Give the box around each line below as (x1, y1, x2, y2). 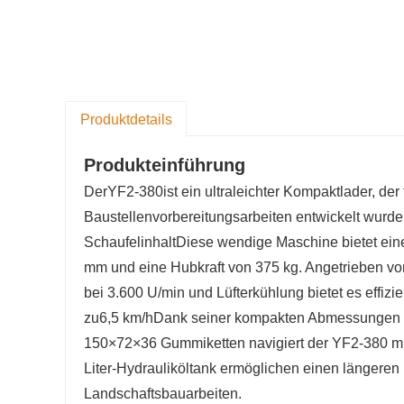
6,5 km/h (99, 310, 153, 326)
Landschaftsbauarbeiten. (84, 386, 242, 402)
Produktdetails (79, 112, 172, 127)
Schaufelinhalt (84, 234, 176, 251)
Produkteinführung (84, 155, 245, 176)
